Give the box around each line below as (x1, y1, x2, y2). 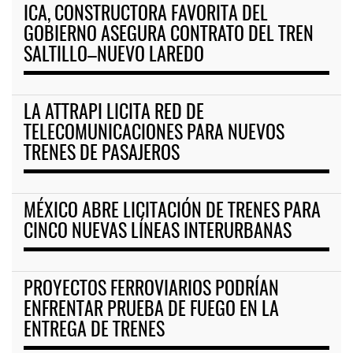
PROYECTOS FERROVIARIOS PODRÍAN (24, 281, 279, 300)
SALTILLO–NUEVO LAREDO (24, 46, 204, 66)
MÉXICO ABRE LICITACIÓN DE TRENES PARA (24, 203, 321, 222)
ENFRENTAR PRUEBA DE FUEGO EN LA (24, 301, 279, 321)
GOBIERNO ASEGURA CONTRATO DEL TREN (24, 26, 314, 46)
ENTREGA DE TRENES (24, 321, 165, 341)
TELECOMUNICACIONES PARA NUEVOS (24, 124, 284, 144)
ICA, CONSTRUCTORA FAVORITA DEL (24, 6, 268, 25)
